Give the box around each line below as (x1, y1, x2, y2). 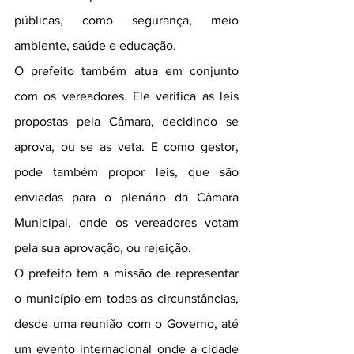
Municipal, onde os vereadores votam (14, 216, 239, 229)
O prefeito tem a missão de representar (14, 266, 239, 280)
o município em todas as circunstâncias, (14, 292, 239, 305)
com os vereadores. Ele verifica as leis (14, 89, 239, 103)
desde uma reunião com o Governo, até (14, 317, 239, 330)
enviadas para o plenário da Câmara (14, 190, 239, 204)
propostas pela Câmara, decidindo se (14, 115, 239, 128)
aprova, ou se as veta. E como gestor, (14, 140, 239, 153)
